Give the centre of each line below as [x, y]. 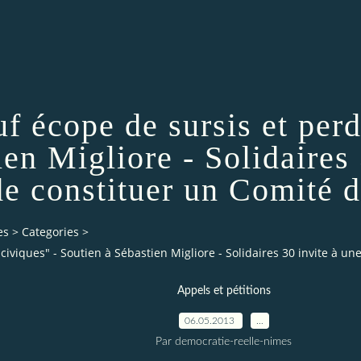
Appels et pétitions [224, 290]
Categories [50, 232]
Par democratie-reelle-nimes [224, 341]
